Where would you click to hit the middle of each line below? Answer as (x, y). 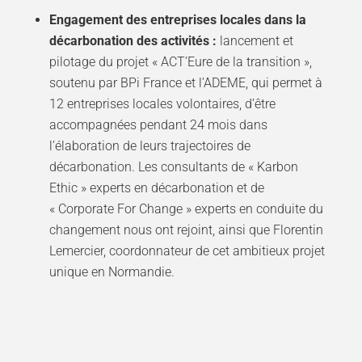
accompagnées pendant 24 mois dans (158, 125)
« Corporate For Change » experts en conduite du (186, 209)
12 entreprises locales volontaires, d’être (162, 104)
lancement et (256, 41)
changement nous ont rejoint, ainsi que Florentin (186, 230)
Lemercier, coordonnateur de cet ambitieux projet (187, 251)
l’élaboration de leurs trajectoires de (149, 146)
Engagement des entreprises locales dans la (177, 20)
